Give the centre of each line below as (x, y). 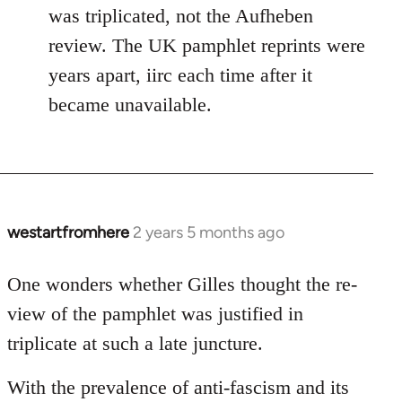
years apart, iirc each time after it (180, 74)
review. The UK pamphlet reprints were (207, 45)
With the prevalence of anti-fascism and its (178, 387)
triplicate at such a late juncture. (135, 343)
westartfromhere (68, 232)
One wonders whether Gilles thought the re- (182, 284)
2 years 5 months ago (209, 232)
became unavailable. (130, 104)
